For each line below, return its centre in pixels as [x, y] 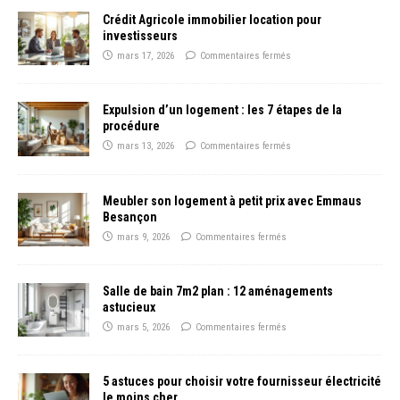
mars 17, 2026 [146, 56]
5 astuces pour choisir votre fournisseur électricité [242, 381]
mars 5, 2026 [143, 327]
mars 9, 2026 [143, 237]
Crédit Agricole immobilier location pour [212, 20]
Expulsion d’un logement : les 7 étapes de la [222, 110]
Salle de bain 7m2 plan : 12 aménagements [218, 291]
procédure [131, 126]
